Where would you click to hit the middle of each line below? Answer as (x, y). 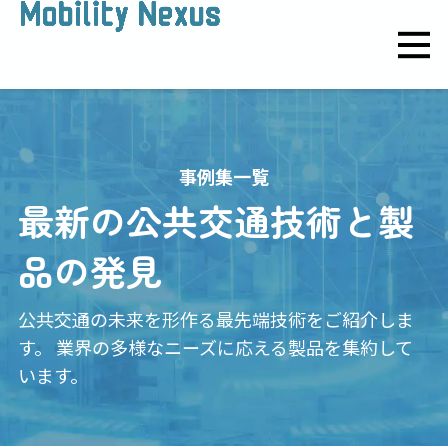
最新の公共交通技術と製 (215, 220)
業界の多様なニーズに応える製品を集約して (232, 347)
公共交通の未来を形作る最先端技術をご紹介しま (215, 319)
